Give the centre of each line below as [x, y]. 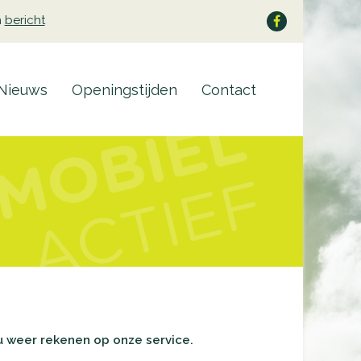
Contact [229, 90]
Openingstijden [124, 90]
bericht [25, 21]
